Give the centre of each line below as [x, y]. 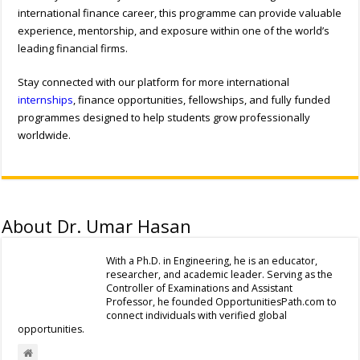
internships [46, 99]
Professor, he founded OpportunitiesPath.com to [222, 301]
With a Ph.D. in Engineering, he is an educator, [212, 260]
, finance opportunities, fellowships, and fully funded [202, 99]
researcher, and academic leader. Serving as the [220, 274]
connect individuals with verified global [197, 315]
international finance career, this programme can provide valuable [180, 12]
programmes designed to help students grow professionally [164, 117]
